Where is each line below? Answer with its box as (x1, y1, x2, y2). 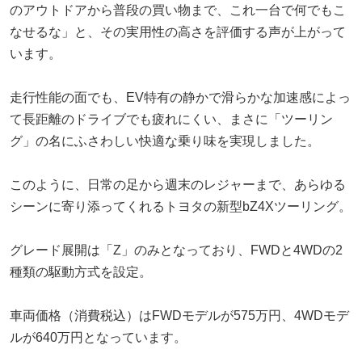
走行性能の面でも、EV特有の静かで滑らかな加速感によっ (10, 90, 351, 104)
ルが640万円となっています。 (10, 330, 187, 344)
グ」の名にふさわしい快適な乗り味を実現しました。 (10, 133, 320, 148)
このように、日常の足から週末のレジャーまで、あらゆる (10, 177, 346, 192)
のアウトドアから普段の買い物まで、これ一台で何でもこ (10, 2, 346, 17)
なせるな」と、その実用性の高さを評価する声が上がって (10, 24, 346, 39)
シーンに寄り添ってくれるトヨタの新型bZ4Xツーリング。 (10, 199, 351, 213)
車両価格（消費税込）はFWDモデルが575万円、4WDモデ (10, 308, 349, 322)
